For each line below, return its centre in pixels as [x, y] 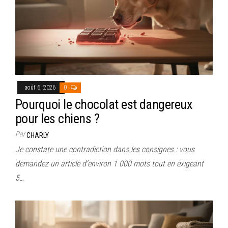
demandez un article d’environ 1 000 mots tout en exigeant [109, 164]
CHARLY [38, 135]
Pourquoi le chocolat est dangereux [104, 104]
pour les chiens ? [58, 119]
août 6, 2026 [41, 88]
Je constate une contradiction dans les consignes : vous [105, 149]
